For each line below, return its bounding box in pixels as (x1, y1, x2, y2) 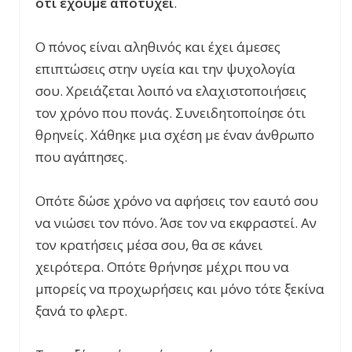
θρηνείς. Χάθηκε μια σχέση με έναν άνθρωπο (35, 125, 314, 144)
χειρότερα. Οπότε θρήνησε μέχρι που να (35, 257, 289, 276)
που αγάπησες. (35, 147, 127, 166)
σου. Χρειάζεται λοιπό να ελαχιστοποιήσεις (35, 81, 306, 100)
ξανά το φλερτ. (35, 301, 127, 320)
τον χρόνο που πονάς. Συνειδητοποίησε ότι (35, 103, 306, 122)
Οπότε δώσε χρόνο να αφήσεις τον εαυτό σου (35, 191, 318, 210)
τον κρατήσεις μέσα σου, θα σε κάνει (35, 235, 262, 254)
